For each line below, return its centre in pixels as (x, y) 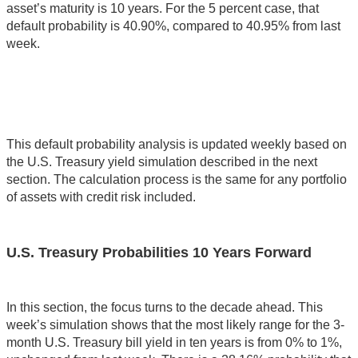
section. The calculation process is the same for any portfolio (177, 180)
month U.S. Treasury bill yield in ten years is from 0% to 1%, (174, 343)
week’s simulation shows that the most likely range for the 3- (175, 325)
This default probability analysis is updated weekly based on (177, 145)
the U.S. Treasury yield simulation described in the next (162, 162)
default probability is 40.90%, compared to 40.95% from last (173, 26)
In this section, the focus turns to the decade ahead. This (165, 308)
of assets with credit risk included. (101, 197)
